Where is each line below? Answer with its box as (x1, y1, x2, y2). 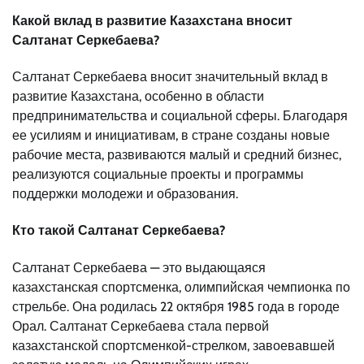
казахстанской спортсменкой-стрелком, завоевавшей (12, 337, 335, 353)
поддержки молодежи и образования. (12, 186, 238, 202)
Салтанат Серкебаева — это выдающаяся (12, 259, 266, 275)
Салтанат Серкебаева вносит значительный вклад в (12, 69, 328, 85)
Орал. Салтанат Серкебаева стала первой (12, 318, 269, 334)
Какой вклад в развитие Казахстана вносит (12, 12, 292, 28)
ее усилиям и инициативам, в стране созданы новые (12, 128, 330, 144)
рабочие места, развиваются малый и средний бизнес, (12, 147, 341, 163)
